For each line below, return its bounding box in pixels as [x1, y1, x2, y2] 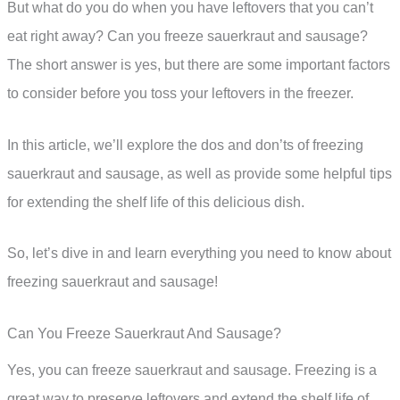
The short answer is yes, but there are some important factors [7, 57, 390, 73]
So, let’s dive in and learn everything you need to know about [7, 246, 391, 262]
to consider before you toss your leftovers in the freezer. [7, 86, 354, 102]
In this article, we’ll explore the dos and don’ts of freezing [7, 137, 363, 153]
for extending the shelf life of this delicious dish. [7, 194, 304, 210]
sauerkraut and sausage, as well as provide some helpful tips [7, 165, 392, 181]
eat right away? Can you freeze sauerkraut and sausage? [7, 29, 368, 45]
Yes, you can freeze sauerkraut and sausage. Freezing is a [7, 362, 377, 379]
